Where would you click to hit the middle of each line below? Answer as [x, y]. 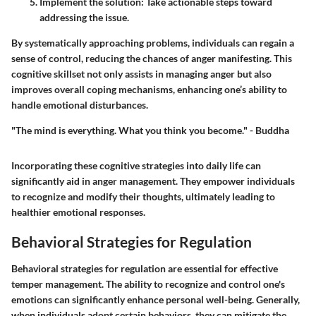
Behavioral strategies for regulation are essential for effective [145, 268]
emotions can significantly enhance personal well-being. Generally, [156, 299]
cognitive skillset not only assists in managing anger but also [141, 74]
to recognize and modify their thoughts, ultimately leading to [143, 197]
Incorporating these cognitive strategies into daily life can [136, 166]
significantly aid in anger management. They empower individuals [153, 181]
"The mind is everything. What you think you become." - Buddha [150, 130]
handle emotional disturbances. [80, 105]
